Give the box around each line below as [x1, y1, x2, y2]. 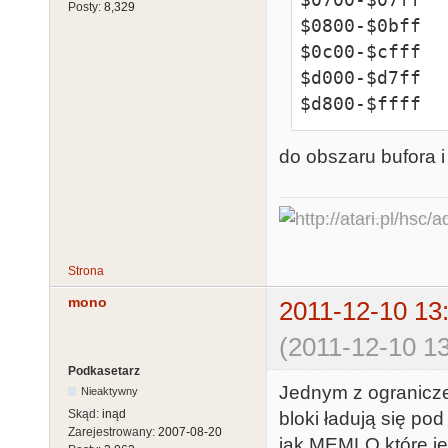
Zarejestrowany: [68, 424, 158, 439]
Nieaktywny [81, 384, 139, 397]
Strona [68, 264, 104, 279]
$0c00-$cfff [300, 41, 422, 63]
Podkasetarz [68, 363, 140, 378]
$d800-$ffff [300, 93, 422, 115]
